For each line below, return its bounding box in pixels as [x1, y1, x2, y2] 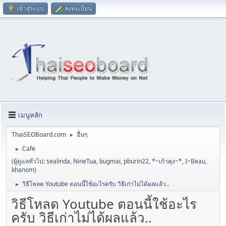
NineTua [73, 157, 96, 166]
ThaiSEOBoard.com [12, 130, 66, 139]
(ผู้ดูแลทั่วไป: [12, 157, 46, 166]
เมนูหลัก [18, 110, 42, 120]
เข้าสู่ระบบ [17, 4, 44, 13]
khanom [12, 165, 34, 175]
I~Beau [185, 157, 205, 166]
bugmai [99, 157, 121, 166]
